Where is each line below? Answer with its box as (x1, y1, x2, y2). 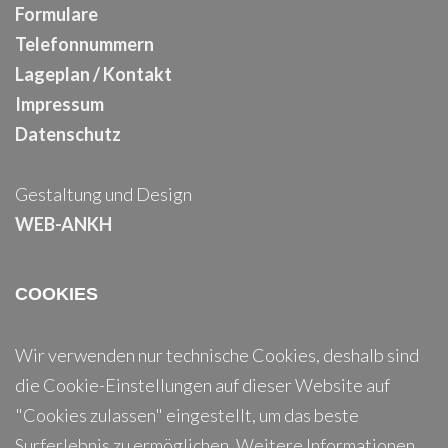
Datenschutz (15, 122, 121, 145)
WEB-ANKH (15, 212, 112, 235)
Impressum (15, 92, 104, 115)
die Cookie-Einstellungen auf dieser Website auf (15, 373, 390, 396)
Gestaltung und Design (15, 182, 192, 205)
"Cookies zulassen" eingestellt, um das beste (15, 403, 359, 426)
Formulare (15, 2, 98, 25)
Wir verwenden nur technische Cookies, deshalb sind (15, 343, 419, 366)
